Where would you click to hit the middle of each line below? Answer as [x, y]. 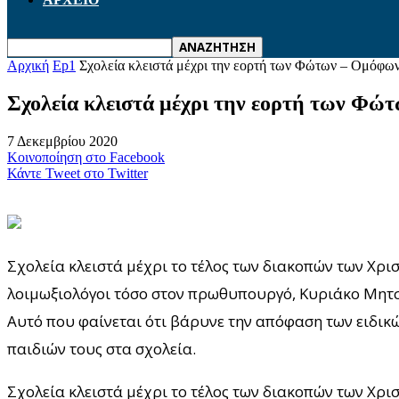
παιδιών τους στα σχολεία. [102, 348]
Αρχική [28, 65]
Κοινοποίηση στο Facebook [86, 157]
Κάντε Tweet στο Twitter [77, 173]
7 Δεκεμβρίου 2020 [62, 141]
